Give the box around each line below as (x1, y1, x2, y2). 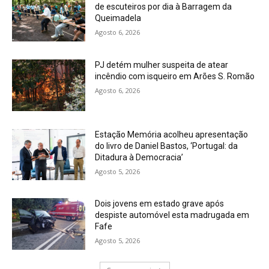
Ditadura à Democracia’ (95, 152, 184, 162)
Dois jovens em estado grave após (95, 199, 225, 209)
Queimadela (95, 13, 142, 23)
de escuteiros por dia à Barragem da (95, 2, 232, 12)
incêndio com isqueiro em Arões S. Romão (95, 71, 255, 82)
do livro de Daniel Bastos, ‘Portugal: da (95, 141, 238, 151)
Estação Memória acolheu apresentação (95, 129, 249, 139)
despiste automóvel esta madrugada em (95, 210, 250, 220)
